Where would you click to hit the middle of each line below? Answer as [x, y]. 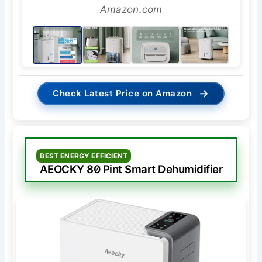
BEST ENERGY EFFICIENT [84, 156]
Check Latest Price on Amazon [123, 93]
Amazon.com [131, 9]
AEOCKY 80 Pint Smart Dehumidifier [131, 169]
